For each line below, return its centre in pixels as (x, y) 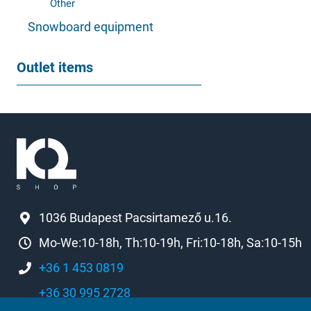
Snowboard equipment (91, 27)
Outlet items (55, 67)
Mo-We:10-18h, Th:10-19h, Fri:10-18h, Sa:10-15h (170, 243)
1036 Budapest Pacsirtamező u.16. (135, 218)
